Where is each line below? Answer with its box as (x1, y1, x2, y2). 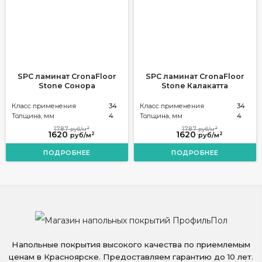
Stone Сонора (38, 81, 95, 90)
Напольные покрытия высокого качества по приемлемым (12, 240, 250, 249)
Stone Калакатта (161, 81, 229, 90)
